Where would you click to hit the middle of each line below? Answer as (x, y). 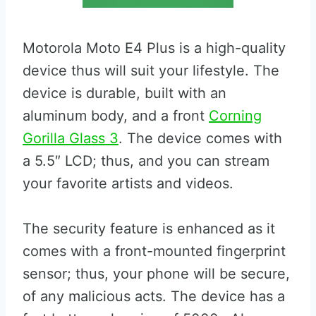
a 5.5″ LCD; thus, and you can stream (146, 161)
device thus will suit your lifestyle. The (151, 71)
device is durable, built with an (124, 93)
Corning (235, 116)
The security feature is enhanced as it (149, 229)
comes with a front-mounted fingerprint (154, 251)
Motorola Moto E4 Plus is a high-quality (154, 48)
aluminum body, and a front (116, 116)
